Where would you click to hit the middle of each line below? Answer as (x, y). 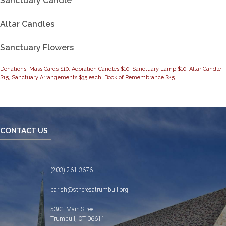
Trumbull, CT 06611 (78, 219)
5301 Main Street (73, 209)
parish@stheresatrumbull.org (89, 190)
